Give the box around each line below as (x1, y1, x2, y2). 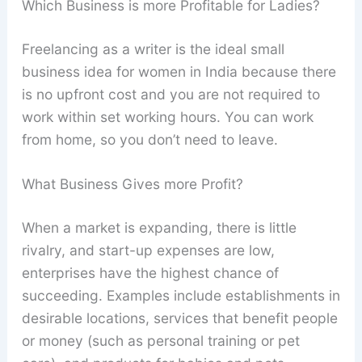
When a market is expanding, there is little (21, 219, 297, 237)
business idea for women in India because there (21, 62, 336, 80)
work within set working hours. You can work (21, 107, 314, 125)
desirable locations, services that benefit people (21, 309, 338, 327)
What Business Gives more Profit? (21, 175, 243, 193)
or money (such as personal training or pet (21, 332, 300, 350)
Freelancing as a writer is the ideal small (21, 40, 284, 57)
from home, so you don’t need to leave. (21, 130, 278, 148)
